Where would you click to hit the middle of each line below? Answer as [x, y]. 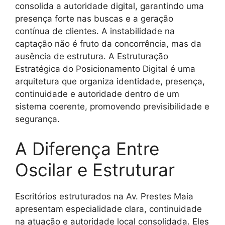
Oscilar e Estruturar [95, 170]
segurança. [37, 119]
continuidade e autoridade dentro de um [97, 94]
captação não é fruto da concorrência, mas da [108, 43]
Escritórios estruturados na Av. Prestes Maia [104, 197]
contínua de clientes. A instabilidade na [95, 31]
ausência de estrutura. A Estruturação [92, 56]
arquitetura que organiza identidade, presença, [110, 81]
